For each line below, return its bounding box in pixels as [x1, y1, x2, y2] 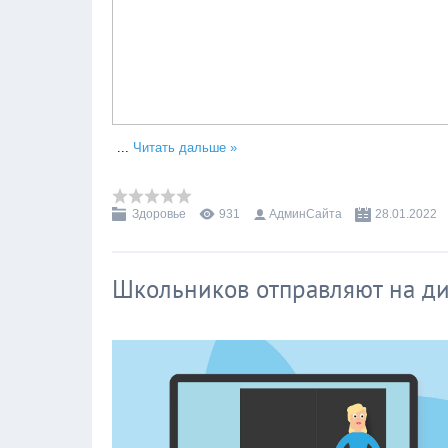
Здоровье [132, 207, 186, 221]
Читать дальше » [133, 140, 237, 155]
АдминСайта [269, 207, 342, 221]
